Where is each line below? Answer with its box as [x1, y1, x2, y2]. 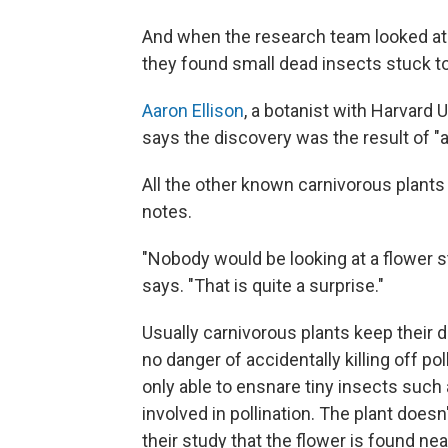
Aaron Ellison [142, 100, 244, 121]
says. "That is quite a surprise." [142, 275, 384, 296]
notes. [142, 201, 192, 222]
